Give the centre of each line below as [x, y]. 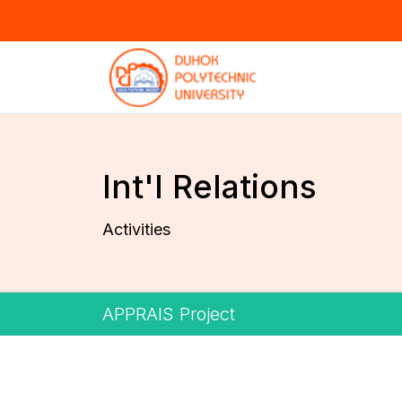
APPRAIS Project [169, 314]
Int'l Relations [210, 187]
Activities [136, 229]
